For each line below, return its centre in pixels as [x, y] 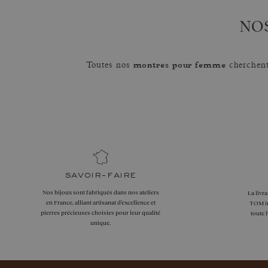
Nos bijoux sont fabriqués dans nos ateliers [100, 192]
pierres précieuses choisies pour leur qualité [100, 212]
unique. [100, 223]
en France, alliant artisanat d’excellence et [100, 202]
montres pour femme [179, 64]
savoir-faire [100, 175]
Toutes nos [109, 66]
